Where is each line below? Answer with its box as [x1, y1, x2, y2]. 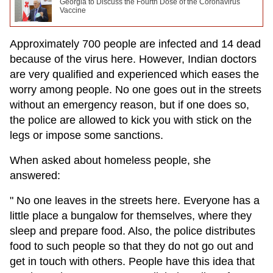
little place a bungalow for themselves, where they [10, 209, 252, 222]
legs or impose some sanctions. [10, 129, 163, 141]
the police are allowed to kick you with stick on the [10, 113, 252, 126]
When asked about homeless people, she [10, 154, 211, 166]
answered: [10, 169, 60, 182]
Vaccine [60, 5, 86, 15]
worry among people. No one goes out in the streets [10, 83, 261, 96]
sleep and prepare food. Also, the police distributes [10, 224, 255, 237]
